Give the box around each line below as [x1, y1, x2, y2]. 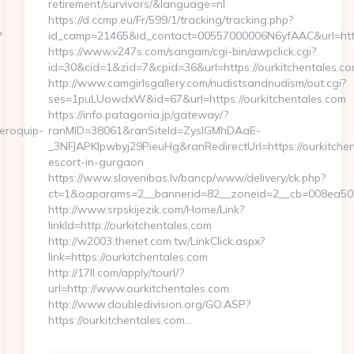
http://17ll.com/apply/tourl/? [47, 265, 184, 280]
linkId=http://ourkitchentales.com [47, 218, 212, 232]
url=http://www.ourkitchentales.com [47, 281, 229, 296]
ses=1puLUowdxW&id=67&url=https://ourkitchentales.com [47, 92, 346, 106]
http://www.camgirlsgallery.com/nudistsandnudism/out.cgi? [47, 76, 346, 90]
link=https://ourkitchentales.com [47, 250, 208, 264]
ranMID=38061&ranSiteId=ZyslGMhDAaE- [47, 123, 261, 137]
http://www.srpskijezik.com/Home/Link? [47, 202, 244, 217]
